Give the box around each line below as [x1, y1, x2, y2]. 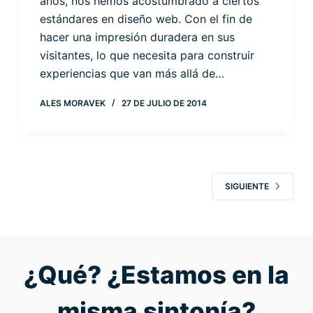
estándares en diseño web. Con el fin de [39, 11, 252, 26]
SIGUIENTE [225, 181, 270, 192]
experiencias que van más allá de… [39, 66, 224, 80]
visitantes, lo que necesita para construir [39, 48, 254, 62]
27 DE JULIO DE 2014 [121, 97, 207, 108]
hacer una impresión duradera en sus [39, 29, 235, 44]
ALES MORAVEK [39, 97, 105, 108]
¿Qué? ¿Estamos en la [23, 259, 289, 289]
